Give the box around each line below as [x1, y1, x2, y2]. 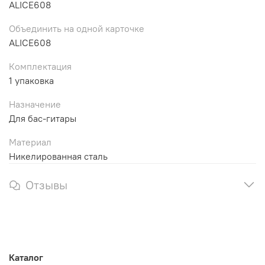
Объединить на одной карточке [9, 22, 144, 35]
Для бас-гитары [9, 112, 76, 125]
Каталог [9, 251, 43, 263]
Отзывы [25, 177, 67, 193]
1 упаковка [9, 75, 54, 87]
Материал [9, 136, 51, 148]
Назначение [9, 98, 61, 111]
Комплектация [9, 60, 72, 73]
